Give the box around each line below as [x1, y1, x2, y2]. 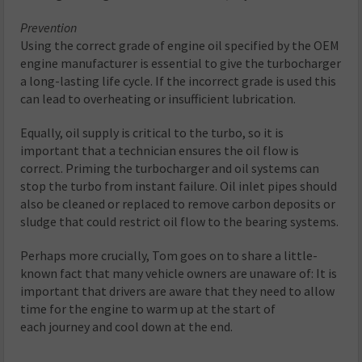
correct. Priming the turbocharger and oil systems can [20, 159, 320, 176]
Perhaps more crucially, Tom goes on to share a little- [20, 246, 318, 263]
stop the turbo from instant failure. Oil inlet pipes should [20, 177, 338, 194]
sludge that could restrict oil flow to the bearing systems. [20, 213, 339, 229]
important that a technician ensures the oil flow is [20, 141, 300, 158]
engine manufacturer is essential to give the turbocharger [20, 54, 342, 71]
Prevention [20, 19, 78, 36]
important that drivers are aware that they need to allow [20, 282, 335, 299]
